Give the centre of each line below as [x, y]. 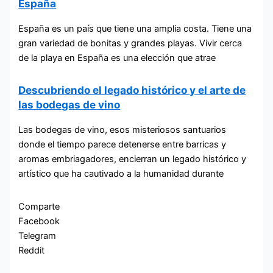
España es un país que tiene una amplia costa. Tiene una [135, 29]
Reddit [32, 250]
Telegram [37, 236]
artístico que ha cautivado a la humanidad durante [121, 174]
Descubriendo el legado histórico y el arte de [132, 90]
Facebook [39, 221]
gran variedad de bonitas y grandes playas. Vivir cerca [130, 44]
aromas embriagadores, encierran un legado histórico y [133, 159]
